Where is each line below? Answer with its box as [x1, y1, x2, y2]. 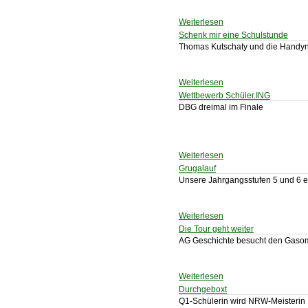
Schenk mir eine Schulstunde [179, 30, 288, 40]
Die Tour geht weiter [179, 224, 254, 234]
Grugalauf [179, 164, 216, 173]
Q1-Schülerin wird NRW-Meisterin [179, 296, 305, 306]
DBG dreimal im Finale [179, 102, 263, 112]
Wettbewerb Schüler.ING [179, 91, 270, 100]
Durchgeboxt [179, 285, 227, 294]
